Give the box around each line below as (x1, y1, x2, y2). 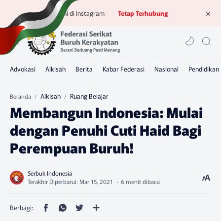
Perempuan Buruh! (10, 138, 134, 157)
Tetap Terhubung (117, 8, 168, 18)
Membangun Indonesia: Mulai (10, 102, 203, 122)
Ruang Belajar (70, 91, 109, 101)
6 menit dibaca (121, 177, 160, 185)
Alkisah (40, 91, 61, 101)
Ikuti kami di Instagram (40, 8, 118, 18)
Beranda (10, 92, 31, 100)
